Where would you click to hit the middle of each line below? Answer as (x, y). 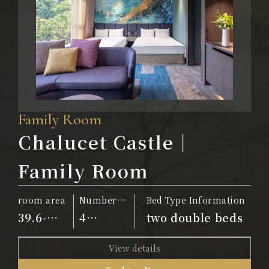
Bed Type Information (196, 200)
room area (42, 200)
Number (98, 200)
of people (101, 213)
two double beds (195, 218)
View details (134, 248)
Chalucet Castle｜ (106, 142)
